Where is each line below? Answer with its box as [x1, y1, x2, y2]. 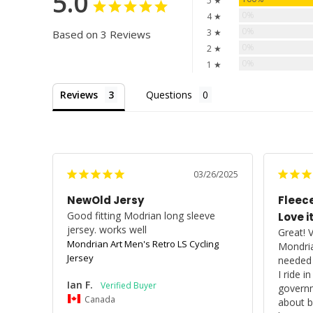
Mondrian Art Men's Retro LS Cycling [67, 237, 219, 250]
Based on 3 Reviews [52, 27, 151, 41]
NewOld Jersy [67, 192, 144, 208]
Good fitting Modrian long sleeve [67, 208, 215, 222]
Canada [85, 293, 115, 305]
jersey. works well [67, 222, 147, 236]
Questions [146, 87, 192, 101]
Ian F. [67, 277, 93, 291]
